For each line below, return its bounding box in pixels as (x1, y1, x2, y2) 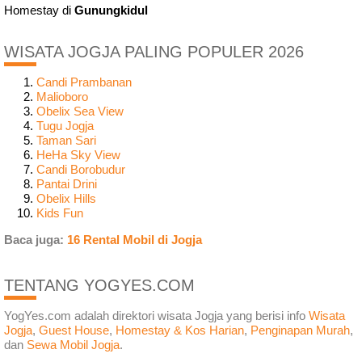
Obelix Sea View (36, 103, 124, 118)
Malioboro (36, 89, 88, 103)
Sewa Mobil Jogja (27, 337, 120, 351)
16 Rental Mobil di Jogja (67, 232, 202, 246)
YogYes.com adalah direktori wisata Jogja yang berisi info (4, 308, 309, 322)
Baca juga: (4, 232, 67, 246)
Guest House (39, 322, 109, 337)
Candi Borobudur (36, 162, 125, 176)
